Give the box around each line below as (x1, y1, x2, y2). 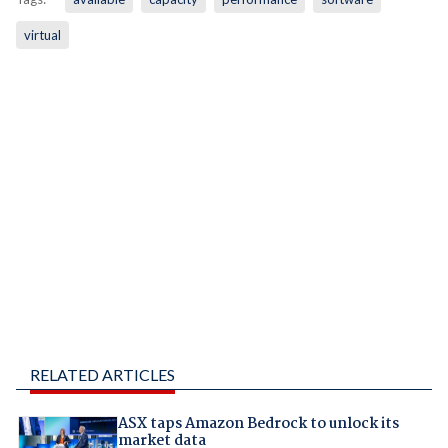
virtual (23, 27, 61, 44)
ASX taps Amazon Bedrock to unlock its (117, 411, 399, 436)
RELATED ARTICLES (29, 364, 175, 384)
